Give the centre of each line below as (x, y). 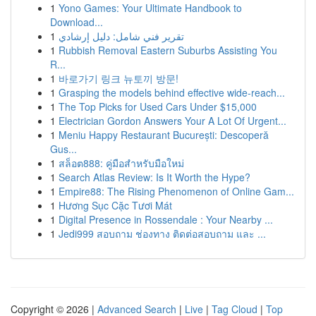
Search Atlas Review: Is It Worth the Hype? (154, 177)
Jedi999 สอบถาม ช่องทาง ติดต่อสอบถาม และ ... (162, 233)
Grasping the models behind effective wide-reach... (172, 92)
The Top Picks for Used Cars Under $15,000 (158, 107)
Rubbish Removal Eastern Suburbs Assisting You (168, 50)
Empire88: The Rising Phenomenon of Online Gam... (176, 191)
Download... (77, 22)
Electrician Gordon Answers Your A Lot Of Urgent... (172, 121)
